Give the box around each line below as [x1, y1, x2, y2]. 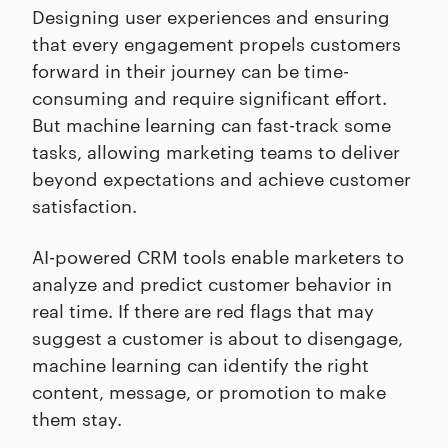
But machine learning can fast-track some [32, 110, 391, 136]
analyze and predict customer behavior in [32, 269, 392, 295]
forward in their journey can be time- [32, 56, 349, 82]
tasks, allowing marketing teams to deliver [32, 137, 400, 163]
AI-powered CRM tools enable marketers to [32, 242, 404, 268]
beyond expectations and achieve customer [32, 164, 411, 190]
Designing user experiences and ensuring [32, 2, 390, 28]
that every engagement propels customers [32, 29, 401, 55]
